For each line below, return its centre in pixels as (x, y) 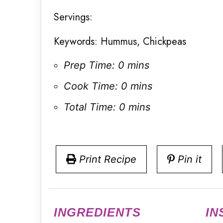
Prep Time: (89, 65)
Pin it (189, 160)
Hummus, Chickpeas (142, 42)
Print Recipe (108, 160)
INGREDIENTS (97, 213)
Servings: (73, 17)
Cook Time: (91, 86)
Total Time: (90, 107)
